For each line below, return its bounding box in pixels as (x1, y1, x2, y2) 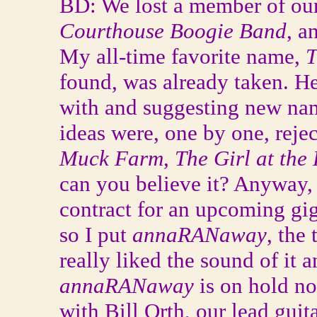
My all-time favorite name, (59, 44, 306, 69)
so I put (59, 222, 127, 247)
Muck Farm (59, 146, 163, 171)
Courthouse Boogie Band (59, 18, 287, 43)
